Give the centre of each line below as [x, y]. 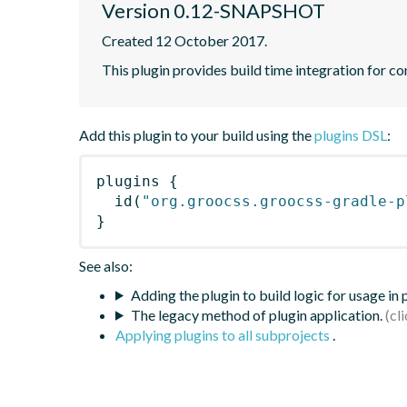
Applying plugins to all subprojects [224, 334]
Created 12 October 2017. [184, 40]
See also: [106, 265]
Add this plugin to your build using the [197, 134]
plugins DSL [351, 134]
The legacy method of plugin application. [256, 314]
